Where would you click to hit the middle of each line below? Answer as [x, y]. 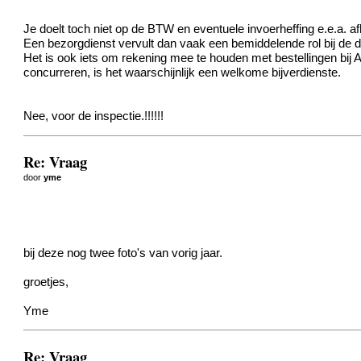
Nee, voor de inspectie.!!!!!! [94, 116]
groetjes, [46, 282]
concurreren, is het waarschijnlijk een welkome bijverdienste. [183, 72]
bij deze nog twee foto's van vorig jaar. [123, 253]
